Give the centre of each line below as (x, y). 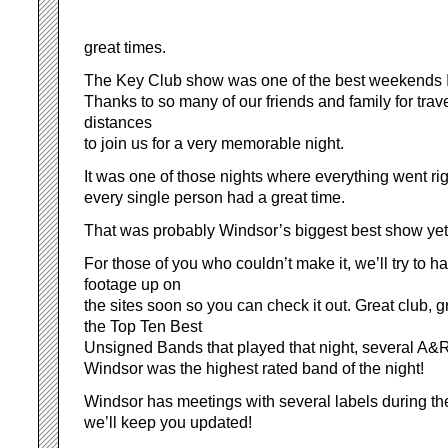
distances (118, 122)
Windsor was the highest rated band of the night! (254, 368)
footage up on (132, 284)
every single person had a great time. (214, 197)
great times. (125, 47)
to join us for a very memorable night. (214, 143)
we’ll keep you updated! (168, 422)
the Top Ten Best (143, 326)
